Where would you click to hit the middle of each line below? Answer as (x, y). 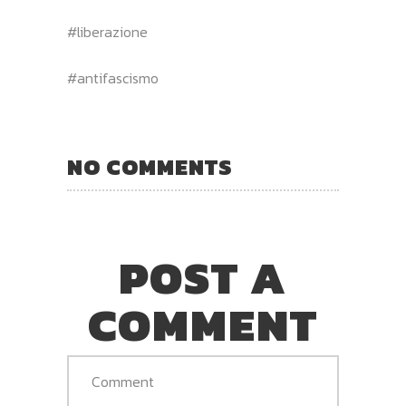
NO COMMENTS (150, 167)
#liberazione (107, 32)
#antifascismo (113, 78)
